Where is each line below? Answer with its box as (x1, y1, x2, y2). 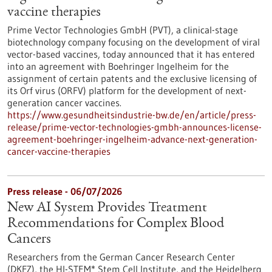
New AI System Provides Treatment (7, 201, 207, 216)
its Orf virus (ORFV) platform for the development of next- (7, 84, 246, 97)
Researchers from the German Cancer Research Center (7, 251, 235, 263)
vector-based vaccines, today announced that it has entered (7, 48, 255, 60)
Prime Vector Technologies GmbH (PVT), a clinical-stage (7, 24, 238, 36)
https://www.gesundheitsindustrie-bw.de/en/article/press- (7, 109, 256, 121)
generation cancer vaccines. (7, 97, 121, 109)
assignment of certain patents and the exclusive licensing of (7, 72, 257, 84)
